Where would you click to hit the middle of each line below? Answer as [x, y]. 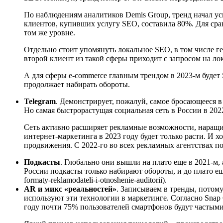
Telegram [40, 101]
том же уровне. [51, 32]
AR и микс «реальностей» [70, 189]
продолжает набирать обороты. [77, 84]
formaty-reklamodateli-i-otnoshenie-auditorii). [96, 180]
